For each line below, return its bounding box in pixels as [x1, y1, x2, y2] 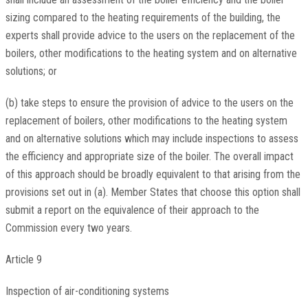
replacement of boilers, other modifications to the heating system [5, 114, 287, 128]
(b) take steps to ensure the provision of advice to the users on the [5, 96, 294, 110]
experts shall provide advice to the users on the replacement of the [5, 29, 295, 43]
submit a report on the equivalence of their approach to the [5, 203, 259, 217]
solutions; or [5, 65, 57, 78]
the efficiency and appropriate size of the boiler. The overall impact [5, 150, 294, 164]
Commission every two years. [5, 221, 132, 235]
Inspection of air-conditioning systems [5, 285, 169, 298]
